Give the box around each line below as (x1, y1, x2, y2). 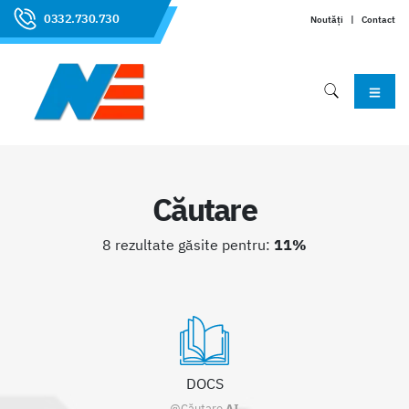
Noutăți (310, 12, 343, 26)
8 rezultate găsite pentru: (102, 236, 274, 255)
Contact (362, 12, 395, 26)
